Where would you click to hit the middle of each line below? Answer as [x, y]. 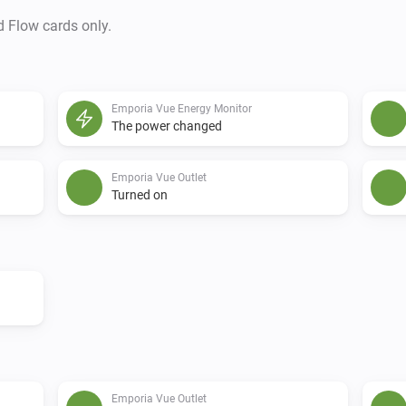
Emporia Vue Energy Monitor [182, 108]
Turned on [140, 194]
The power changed [167, 126]
